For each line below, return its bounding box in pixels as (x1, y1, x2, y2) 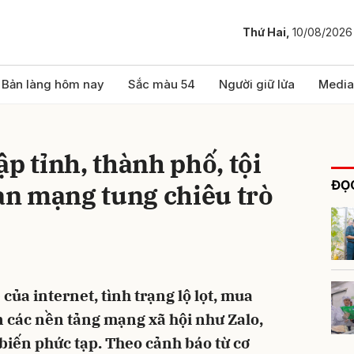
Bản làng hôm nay (2, 77, 104, 92)
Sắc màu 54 (128, 77, 195, 92)
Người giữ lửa (219, 77, 295, 92)
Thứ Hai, (243, 25, 292, 40)
